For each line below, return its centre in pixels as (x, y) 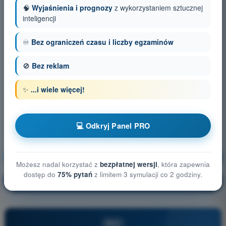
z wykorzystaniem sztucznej (158, 8)
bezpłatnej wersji (129, 164)
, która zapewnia (184, 164)
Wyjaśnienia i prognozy (72, 8)
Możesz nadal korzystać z (58, 164)
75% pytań (75, 175)
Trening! (196, 158)
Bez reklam (50, 66)
